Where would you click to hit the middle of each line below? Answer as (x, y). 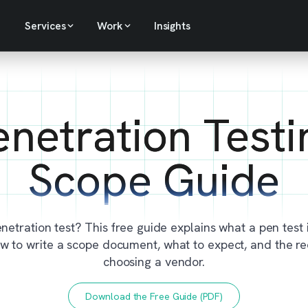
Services (45, 25)
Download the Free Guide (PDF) (154, 297)
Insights (172, 25)
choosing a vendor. (154, 262)
